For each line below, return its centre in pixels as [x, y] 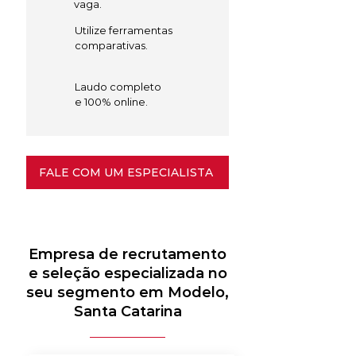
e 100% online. [111, 102]
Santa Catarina [128, 311]
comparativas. [111, 45]
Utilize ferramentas [124, 30]
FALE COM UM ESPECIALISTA [126, 172]
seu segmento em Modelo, [128, 292]
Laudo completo [118, 87]
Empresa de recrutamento [128, 254]
